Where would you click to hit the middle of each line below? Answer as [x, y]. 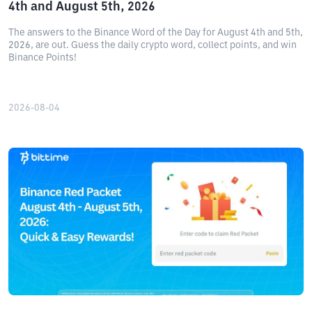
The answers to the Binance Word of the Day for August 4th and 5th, [156, 33]
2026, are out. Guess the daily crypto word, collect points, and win [153, 45]
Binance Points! [42, 58]
